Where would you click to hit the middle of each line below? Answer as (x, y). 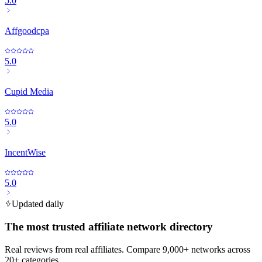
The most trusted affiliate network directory (109, 227)
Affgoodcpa (27, 31)
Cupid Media (29, 92)
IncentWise (25, 153)
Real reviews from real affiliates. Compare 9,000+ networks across (127, 249)
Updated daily (38, 204)
